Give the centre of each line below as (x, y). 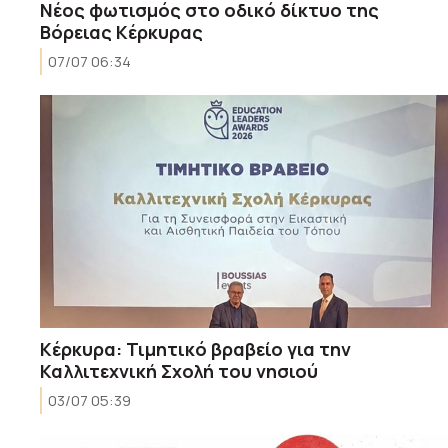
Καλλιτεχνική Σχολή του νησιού (179, 370)
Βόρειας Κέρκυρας (121, 31)
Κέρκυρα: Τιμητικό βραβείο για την (195, 348)
